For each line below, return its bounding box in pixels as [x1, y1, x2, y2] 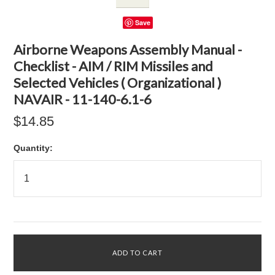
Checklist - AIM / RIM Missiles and [14, 58, 214, 74]
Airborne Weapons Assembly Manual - [14, 41, 242, 58]
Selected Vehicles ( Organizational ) [14, 74, 222, 91]
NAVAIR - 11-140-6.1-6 [14, 91, 152, 107]
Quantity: [14, 143, 53, 153]
